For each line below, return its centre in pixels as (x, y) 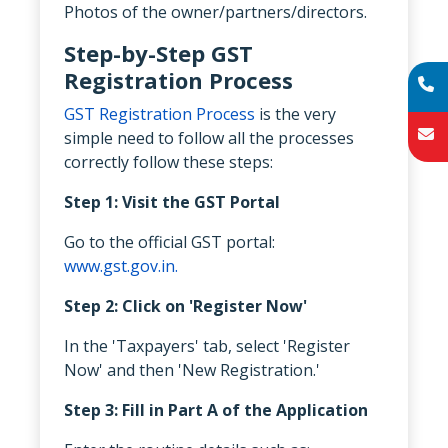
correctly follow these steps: (168, 161)
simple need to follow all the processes (209, 137)
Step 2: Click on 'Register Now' (185, 305)
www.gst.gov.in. (121, 265)
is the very (295, 113)
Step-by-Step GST (158, 52)
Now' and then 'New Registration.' (192, 369)
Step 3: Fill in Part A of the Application (216, 409)
